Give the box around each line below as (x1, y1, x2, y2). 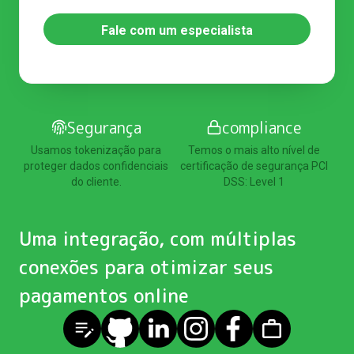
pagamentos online (19, 282, 189, 310)
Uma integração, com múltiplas (19, 225, 296, 253)
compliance (222, 116, 303, 139)
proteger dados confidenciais (24, 160, 169, 173)
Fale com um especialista (101, 22, 253, 38)
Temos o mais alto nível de (188, 144, 321, 157)
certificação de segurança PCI (180, 160, 329, 173)
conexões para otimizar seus (19, 254, 273, 281)
